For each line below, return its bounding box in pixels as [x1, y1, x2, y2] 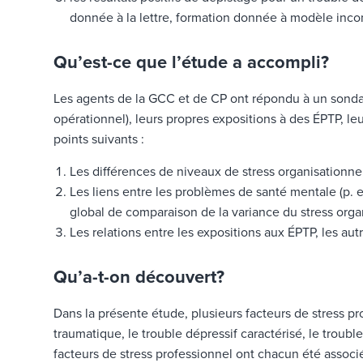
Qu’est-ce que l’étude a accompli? [53, 52, 329, 74]
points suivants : [53, 131, 144, 148]
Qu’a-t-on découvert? [53, 267, 224, 288]
